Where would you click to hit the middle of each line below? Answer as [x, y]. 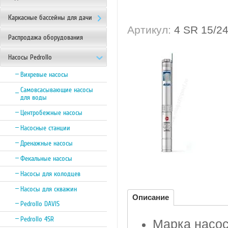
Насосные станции [45, 128]
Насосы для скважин [49, 189]
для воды [34, 97]
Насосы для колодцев [50, 174]
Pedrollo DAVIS [40, 204]
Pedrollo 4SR [37, 219]
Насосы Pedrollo [30, 57]
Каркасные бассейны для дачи [50, 18]
